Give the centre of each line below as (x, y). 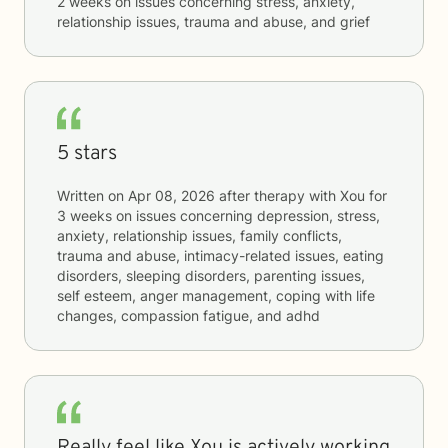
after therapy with (277, 195)
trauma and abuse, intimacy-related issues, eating (220, 255)
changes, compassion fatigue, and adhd (188, 315)
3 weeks (84, 215)
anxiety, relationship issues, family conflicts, (199, 235)
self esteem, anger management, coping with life (216, 295)
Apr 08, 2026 (171, 195)
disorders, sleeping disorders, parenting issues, (211, 275)
